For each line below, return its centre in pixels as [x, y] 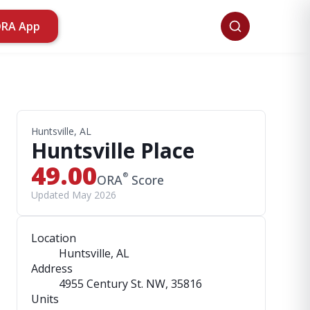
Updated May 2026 [74, 195]
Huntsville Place [113, 151]
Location [54, 238]
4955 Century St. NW [112, 284]
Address [52, 268]
